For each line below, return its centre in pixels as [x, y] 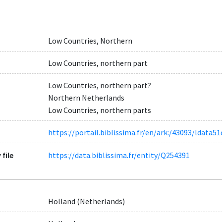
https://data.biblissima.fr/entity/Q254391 [119, 155]
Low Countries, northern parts [99, 110]
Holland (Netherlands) [86, 201]
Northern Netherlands [86, 98]
